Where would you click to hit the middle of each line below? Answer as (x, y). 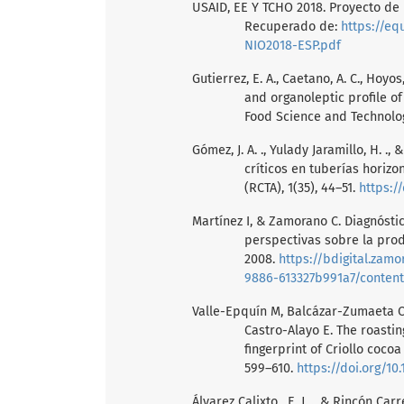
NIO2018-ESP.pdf (292, 45)
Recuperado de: (292, 26)
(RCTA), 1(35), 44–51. (301, 188)
